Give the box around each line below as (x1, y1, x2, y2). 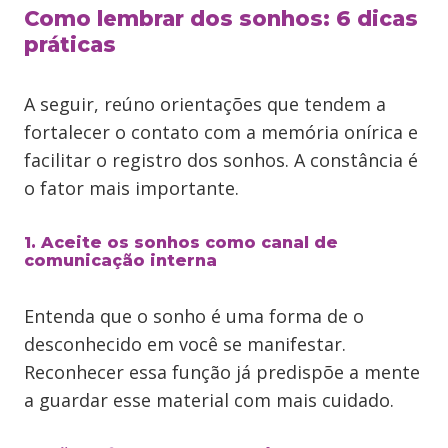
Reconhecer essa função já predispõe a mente (24, 360, 420, 384)
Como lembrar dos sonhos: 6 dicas (24, 6, 418, 31)
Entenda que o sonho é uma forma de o (24, 304, 364, 328)
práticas (24, 32, 116, 57)
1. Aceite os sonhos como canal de (24, 233, 338, 252)
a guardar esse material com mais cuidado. (24, 388, 394, 412)
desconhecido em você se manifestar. (24, 332, 346, 356)
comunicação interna (24, 251, 217, 270)
